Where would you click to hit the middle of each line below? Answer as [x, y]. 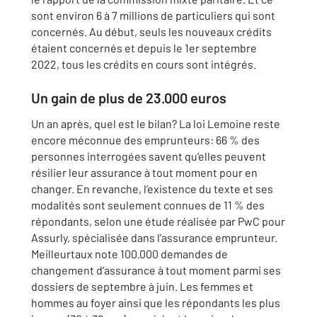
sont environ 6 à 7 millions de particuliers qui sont [153, 15]
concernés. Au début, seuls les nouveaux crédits [151, 31]
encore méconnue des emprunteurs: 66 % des [145, 140]
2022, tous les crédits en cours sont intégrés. [144, 64]
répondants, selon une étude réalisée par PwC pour [158, 221]
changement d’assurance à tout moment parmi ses [156, 270]
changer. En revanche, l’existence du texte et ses [152, 189]
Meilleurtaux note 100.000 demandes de [129, 254]
